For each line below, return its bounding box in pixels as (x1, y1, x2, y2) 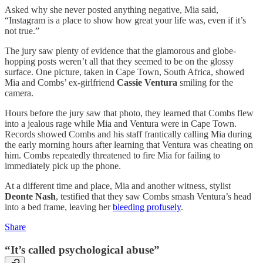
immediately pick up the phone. (5, 160, 121, 171)
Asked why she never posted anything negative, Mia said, (5, 4, 218, 15)
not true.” (5, 25, 39, 36)
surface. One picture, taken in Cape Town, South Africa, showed (5, 66, 244, 77)
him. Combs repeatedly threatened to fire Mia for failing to (5, 150, 220, 160)
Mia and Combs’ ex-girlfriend (5, 77, 117, 87)
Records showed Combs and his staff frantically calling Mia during (5, 129, 252, 139)
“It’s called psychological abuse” (5, 243, 160, 256)
